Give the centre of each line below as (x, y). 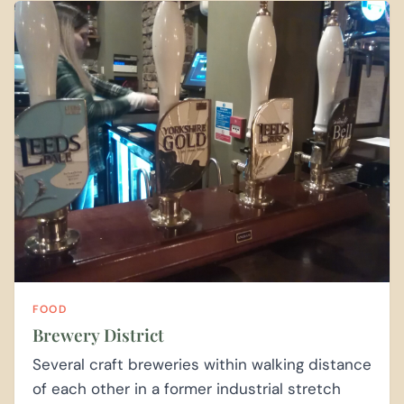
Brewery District (98, 335)
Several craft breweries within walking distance (202, 365)
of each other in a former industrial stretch (187, 389)
